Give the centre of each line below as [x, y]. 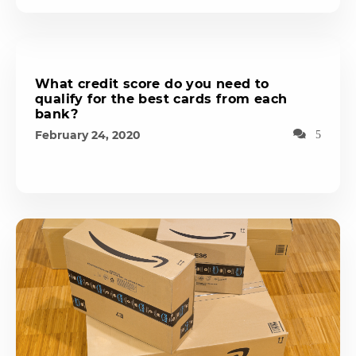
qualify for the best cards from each [161, 99]
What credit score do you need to [152, 83]
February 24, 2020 [88, 135]
